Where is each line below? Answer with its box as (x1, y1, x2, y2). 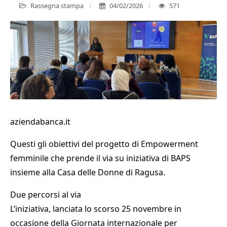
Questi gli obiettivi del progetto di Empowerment (10, 138, 198, 150)
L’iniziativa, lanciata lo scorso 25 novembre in (10, 203, 181, 215)
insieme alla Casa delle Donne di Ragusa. (10, 167, 165, 178)
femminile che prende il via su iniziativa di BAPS (10, 153, 191, 164)
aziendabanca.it (10, 116, 70, 128)
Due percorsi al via (10, 189, 81, 201)
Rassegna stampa (29, 1, 84, 10)
